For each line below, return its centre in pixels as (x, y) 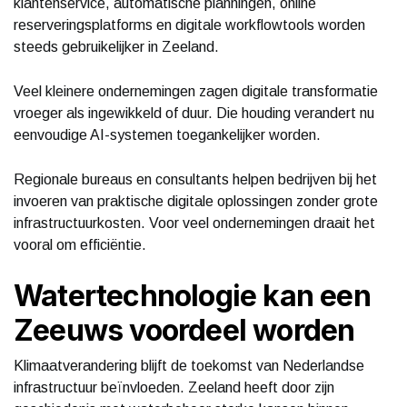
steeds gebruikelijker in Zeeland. (116, 46)
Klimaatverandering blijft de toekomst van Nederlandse (189, 365)
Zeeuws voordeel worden (184, 330)
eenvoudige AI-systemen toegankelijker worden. (167, 134)
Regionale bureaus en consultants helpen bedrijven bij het (195, 179)
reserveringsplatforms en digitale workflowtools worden (189, 25)
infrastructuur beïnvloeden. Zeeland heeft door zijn (174, 387)
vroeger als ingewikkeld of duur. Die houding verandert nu (194, 113)
